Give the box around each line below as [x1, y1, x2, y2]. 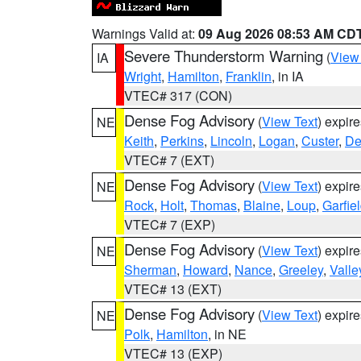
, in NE [208, 325, 247, 343]
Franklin [226, 67, 272, 85]
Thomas [190, 196, 237, 214]
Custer [301, 131, 338, 150]
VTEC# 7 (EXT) [124, 151, 214, 169]
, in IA [272, 67, 304, 85]
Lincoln [210, 131, 252, 150]
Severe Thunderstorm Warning [124, 45, 323, 66]
